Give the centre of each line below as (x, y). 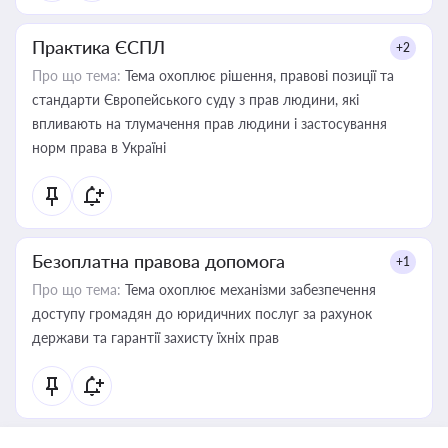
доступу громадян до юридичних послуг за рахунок (202, 313)
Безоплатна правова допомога (158, 261)
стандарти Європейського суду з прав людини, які (195, 99)
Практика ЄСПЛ (98, 47)
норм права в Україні (99, 147)
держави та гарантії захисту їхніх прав (155, 337)
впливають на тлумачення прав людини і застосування (209, 123)
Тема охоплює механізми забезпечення (248, 289)
